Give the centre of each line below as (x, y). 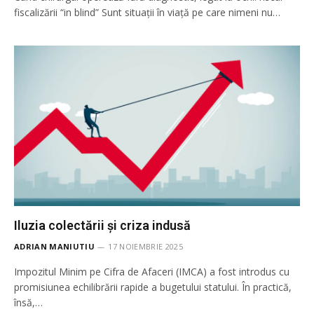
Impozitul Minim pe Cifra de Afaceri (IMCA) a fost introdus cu (152, 272)
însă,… (28, 302)
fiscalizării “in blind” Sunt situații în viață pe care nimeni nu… (147, 12)
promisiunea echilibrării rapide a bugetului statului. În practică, (153, 287)
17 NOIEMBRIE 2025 (145, 246)
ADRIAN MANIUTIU (54, 246)
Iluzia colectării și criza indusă (102, 225)
